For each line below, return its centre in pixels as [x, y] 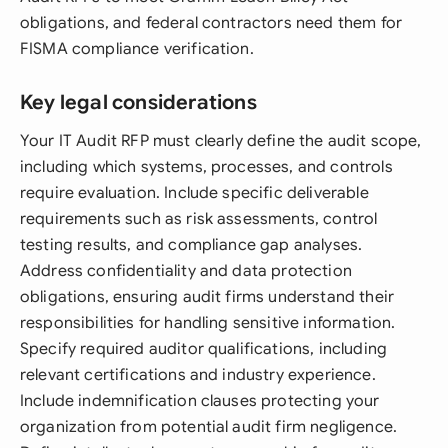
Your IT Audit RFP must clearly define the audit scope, [221, 141]
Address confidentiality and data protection [186, 271]
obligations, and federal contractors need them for [211, 23]
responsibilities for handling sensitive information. [208, 323]
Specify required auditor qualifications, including [204, 349]
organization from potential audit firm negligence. [209, 427]
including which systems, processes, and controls [206, 167]
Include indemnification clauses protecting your [200, 401]
